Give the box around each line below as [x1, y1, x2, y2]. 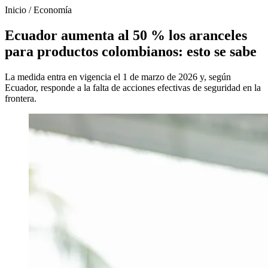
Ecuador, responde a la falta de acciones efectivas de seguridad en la [5, 82, 261, 93]
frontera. [5, 93, 36, 103]
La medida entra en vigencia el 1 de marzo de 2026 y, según [5, 71, 231, 82]
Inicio [5, 5, 26, 15]
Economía [33, 5, 72, 15]
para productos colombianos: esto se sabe [5, 43, 257, 59]
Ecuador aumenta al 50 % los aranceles [5, 27, 247, 43]
